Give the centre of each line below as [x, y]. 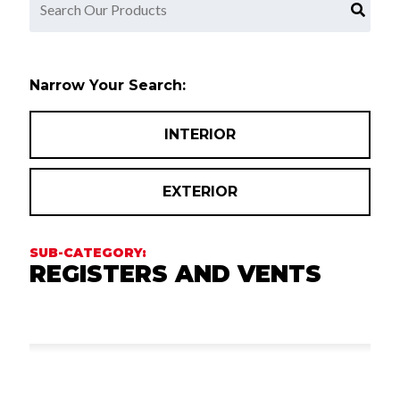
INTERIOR [200, 135]
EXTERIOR [200, 192]
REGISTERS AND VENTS [175, 274]
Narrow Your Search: [107, 86]
